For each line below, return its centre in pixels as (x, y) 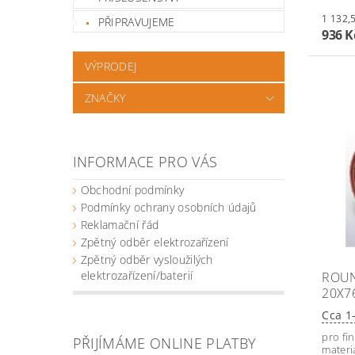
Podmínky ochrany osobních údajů (168, 208)
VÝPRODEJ (111, 67)
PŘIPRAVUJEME (136, 21)
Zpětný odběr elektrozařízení (155, 242)
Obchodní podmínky (132, 190)
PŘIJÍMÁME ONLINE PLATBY (164, 344)
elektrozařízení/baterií (137, 276)
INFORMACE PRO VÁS (145, 162)
